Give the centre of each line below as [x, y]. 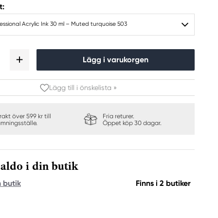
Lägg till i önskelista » [83, 88]
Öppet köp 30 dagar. [132, 123]
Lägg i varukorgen [116, 60]
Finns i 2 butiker [163, 183]
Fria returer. [118, 116]
